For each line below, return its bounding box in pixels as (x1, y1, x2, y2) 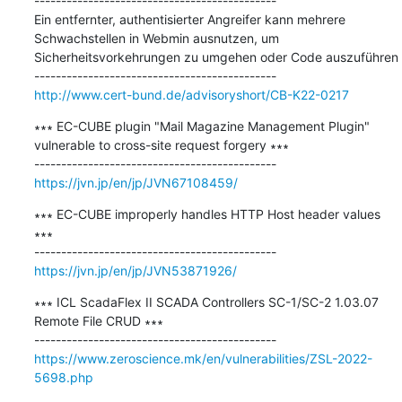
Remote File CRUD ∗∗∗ (33, 312, 163, 328)
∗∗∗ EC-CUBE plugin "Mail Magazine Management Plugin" (33, 118, 370, 134)
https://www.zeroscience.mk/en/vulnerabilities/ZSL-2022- (33, 350, 372, 366)
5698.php (33, 369, 93, 385)
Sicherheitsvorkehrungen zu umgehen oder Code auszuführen (33, 48, 398, 65)
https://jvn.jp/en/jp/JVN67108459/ (33, 174, 238, 190)
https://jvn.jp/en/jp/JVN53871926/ (33, 262, 237, 278)
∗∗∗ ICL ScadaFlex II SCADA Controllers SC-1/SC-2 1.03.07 (33, 293, 379, 310)
